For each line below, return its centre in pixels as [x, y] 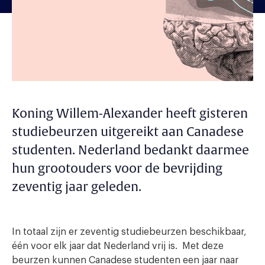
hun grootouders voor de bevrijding [117, 169]
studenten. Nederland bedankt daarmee [130, 150]
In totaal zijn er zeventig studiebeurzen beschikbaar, [129, 232]
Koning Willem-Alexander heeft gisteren [130, 114]
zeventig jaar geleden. [77, 187]
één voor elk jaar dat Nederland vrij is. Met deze [118, 246]
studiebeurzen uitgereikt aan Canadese [128, 132]
